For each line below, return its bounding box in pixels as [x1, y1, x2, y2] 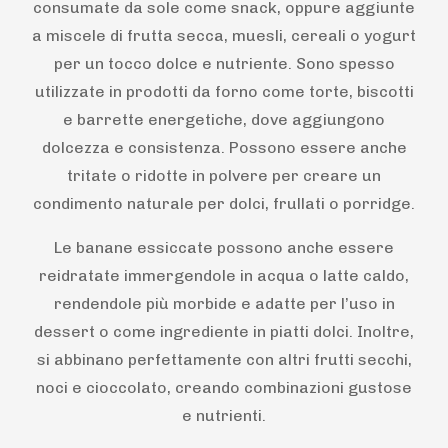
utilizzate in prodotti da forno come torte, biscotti [34, 82, 414, 102]
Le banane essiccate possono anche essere [54, 238, 394, 258]
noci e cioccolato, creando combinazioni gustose [36, 378, 412, 398]
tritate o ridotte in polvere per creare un [67, 166, 381, 186]
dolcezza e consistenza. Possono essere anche [41, 138, 407, 158]
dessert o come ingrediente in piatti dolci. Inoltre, [34, 322, 414, 342]
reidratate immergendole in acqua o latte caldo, [39, 266, 409, 286]
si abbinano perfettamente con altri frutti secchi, [36, 350, 412, 370]
